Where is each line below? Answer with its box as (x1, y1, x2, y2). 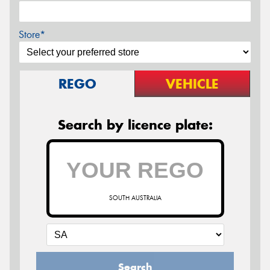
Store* (19, 28, 45, 42)
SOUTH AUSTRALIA (108, 194, 162, 202)
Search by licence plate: (57, 116, 213, 134)
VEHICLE (166, 75, 219, 93)
